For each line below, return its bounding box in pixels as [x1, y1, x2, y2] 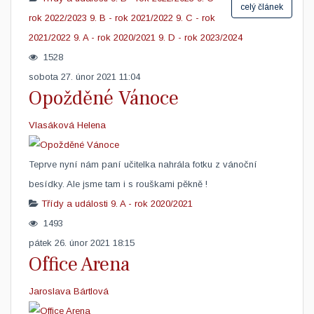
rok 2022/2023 [29, 13, 87, 23]
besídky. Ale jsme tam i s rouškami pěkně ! [29, 179, 207, 189]
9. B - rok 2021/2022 [90, 13, 173, 23]
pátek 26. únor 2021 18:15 [29, 238, 135, 248]
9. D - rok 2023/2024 [158, 32, 243, 43]
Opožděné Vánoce [29, 86, 179, 111]
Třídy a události [41, 198, 108, 209]
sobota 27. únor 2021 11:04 [29, 71, 140, 82]
